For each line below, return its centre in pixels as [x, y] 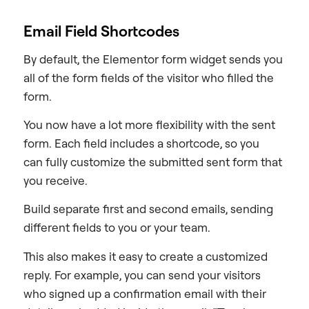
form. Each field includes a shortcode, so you [141, 143]
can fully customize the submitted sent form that [153, 162]
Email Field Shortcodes [101, 30]
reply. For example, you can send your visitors [142, 275]
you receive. [57, 181]
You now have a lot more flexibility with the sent [149, 125]
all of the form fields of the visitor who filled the [149, 77]
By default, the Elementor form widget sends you [153, 59]
